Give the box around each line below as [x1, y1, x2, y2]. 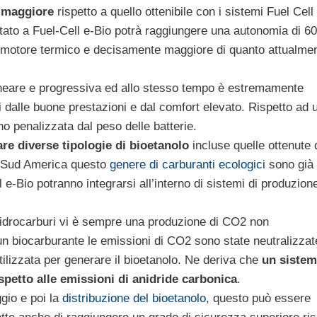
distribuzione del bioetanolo [62, 291, 206, 305]
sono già [265, 157, 313, 171]
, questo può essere [206, 291, 311, 305]
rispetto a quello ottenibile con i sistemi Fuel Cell [54, 4, 313, 18]
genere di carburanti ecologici [110, 157, 265, 171]
